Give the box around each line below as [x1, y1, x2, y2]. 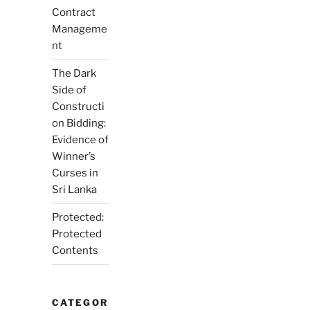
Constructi [51, 100, 104, 113]
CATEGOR [51, 296, 109, 308]
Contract [51, 6, 95, 19]
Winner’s [51, 150, 95, 163]
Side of [51, 84, 86, 97]
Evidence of [51, 134, 109, 147]
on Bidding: [51, 117, 106, 130]
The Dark [51, 67, 96, 80]
